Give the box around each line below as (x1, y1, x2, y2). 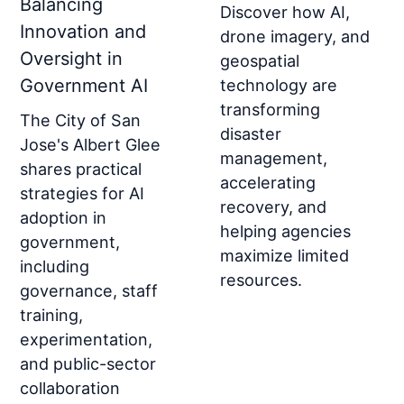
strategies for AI (20, 183, 145, 204)
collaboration (20, 378, 121, 399)
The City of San (20, 110, 142, 131)
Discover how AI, (220, 2, 350, 23)
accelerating (220, 172, 316, 193)
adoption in (20, 207, 107, 228)
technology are (220, 75, 337, 96)
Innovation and (20, 21, 147, 43)
